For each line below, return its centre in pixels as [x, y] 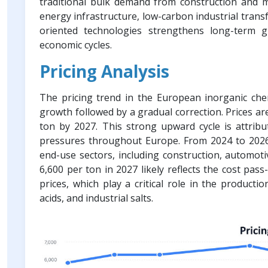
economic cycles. [76, 45]
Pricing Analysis [104, 71]
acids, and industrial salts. [96, 198]
